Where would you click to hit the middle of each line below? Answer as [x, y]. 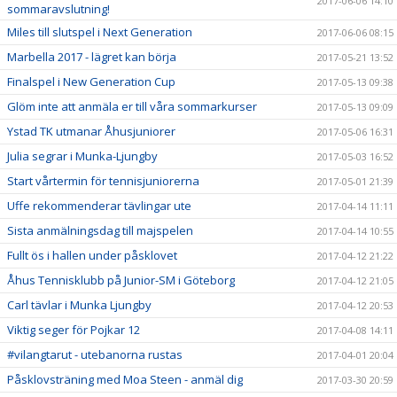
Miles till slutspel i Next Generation [100, 31]
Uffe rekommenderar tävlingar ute [99, 205]
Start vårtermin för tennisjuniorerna [103, 180]
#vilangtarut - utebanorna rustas [95, 354]
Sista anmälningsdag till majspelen [100, 230]
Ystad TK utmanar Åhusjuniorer [91, 131]
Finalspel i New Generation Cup [91, 81]
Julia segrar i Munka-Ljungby [82, 156]
